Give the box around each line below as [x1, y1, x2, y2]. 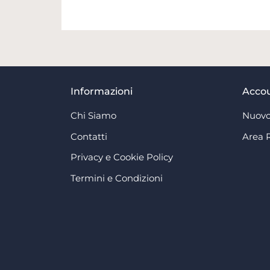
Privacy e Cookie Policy [71, 151, 173, 163]
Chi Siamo [71, 110, 116, 122]
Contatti [71, 130, 107, 142]
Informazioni [71, 85, 133, 97]
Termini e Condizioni [71, 172, 163, 184]
